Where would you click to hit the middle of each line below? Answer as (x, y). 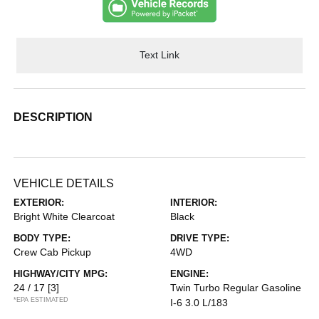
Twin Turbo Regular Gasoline (236, 287)
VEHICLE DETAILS (64, 183)
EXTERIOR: (39, 202)
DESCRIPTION (53, 117)
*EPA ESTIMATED (41, 299)
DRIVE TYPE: (200, 238)
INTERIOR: (194, 202)
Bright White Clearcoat (64, 216)
